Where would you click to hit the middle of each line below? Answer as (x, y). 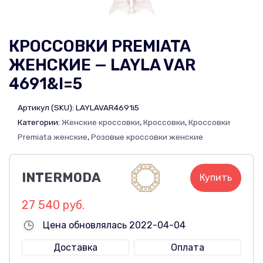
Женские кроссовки (101, 122)
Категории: (40, 122)
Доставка (76, 248)
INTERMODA (61, 178)
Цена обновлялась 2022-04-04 (114, 225)
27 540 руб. (53, 205)
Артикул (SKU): (47, 108)
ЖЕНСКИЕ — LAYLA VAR (102, 65)
